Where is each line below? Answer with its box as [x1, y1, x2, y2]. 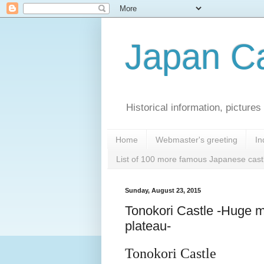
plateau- [125, 219, 171, 234]
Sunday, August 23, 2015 [125, 186, 201, 194]
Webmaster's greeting [156, 134, 237, 144]
